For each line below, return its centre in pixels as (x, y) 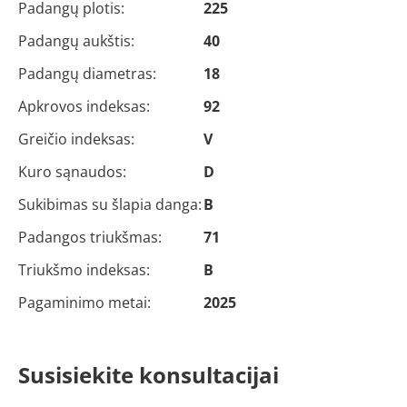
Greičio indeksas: (76, 139)
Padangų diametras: (87, 74)
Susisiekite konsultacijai (149, 375)
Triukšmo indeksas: (84, 270)
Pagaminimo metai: (84, 303)
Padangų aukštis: (76, 41)
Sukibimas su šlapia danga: (110, 205)
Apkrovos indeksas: (84, 107)
